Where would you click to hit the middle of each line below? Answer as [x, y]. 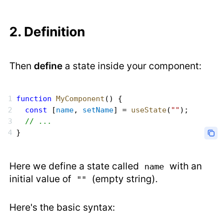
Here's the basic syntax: [62, 207]
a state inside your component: [132, 66]
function [34, 99]
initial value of [42, 179]
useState [149, 110]
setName [98, 110]
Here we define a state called [76, 166]
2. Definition [47, 32]
